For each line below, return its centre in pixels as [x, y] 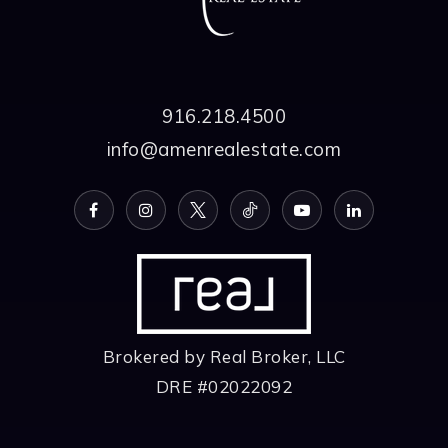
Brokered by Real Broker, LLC [224, 356]
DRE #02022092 [224, 386]
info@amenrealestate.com [224, 148]
